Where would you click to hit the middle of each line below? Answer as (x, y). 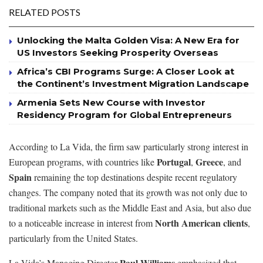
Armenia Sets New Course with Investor (111, 103)
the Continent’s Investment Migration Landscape (133, 84)
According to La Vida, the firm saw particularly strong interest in (129, 147)
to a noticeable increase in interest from (82, 223)
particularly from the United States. (73, 238)
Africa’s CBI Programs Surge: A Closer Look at (126, 72)
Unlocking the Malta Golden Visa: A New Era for (128, 41)
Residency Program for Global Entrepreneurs (124, 115)
